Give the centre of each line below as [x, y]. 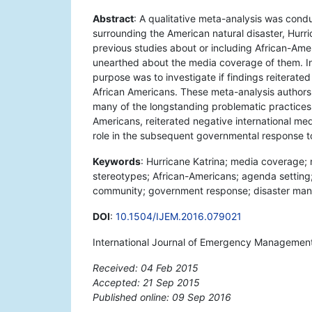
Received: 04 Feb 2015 [146, 268]
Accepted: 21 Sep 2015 [146, 283]
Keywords [117, 162]
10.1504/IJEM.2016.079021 [179, 217]
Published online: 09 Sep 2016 [162, 297]
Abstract [113, 19]
